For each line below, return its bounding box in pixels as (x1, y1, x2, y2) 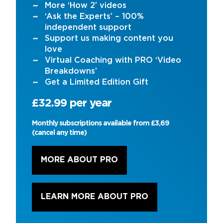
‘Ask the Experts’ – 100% (45, 12, 144, 20)
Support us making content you (45, 34, 173, 42)
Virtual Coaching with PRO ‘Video (45, 56, 181, 64)
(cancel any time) (32, 129, 87, 136)
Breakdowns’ (45, 67, 97, 75)
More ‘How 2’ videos (45, 1, 126, 9)
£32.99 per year (32, 98, 111, 109)
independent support (45, 23, 131, 31)
